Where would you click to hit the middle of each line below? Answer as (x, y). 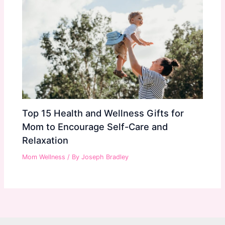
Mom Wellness (44, 157)
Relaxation (45, 140)
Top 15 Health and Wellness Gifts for (103, 113)
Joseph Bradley (105, 157)
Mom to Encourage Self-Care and (95, 126)
